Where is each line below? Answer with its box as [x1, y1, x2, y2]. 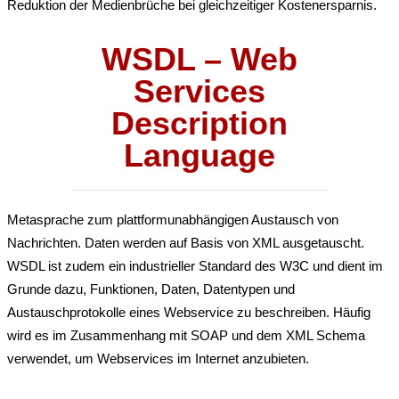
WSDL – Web [102, 41, 297, 78]
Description [111, 105, 288, 142]
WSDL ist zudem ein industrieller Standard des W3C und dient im [7, 258, 383, 274]
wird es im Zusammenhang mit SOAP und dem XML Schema [7, 328, 365, 344]
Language [124, 137, 275, 175]
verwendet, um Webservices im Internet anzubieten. [7, 351, 309, 367]
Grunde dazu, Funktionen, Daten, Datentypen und [7, 281, 295, 297]
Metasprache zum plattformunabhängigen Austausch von [7, 212, 338, 228]
